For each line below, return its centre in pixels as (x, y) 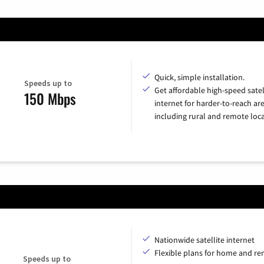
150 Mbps (50, 99)
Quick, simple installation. (199, 77)
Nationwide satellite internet (204, 240)
